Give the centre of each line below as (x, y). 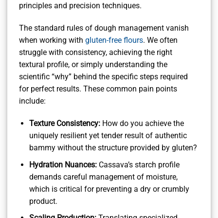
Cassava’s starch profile (138, 164)
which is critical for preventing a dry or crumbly (109, 189)
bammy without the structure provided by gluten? (113, 148)
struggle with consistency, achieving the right (96, 53)
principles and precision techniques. (80, 6)
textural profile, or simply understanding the (93, 65)
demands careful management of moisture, (103, 177)
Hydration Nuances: (63, 164)
